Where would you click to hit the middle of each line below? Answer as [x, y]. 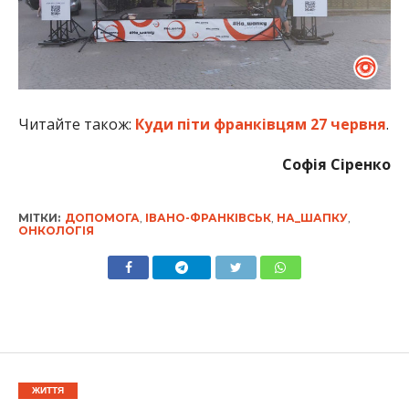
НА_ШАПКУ [312, 217]
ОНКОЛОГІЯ [56, 230]
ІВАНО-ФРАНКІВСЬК [208, 217]
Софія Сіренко [337, 164]
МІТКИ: [39, 217]
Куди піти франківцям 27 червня [260, 124]
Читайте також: [76, 124]
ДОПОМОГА [102, 217]
